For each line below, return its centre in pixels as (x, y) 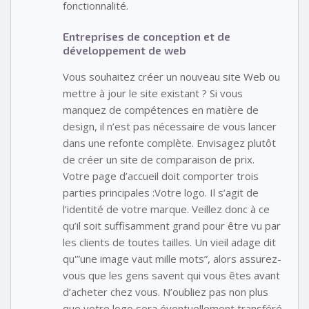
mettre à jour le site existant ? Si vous (153, 93)
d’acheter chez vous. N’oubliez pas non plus (166, 291)
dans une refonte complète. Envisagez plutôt (169, 142)
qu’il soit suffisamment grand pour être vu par (172, 225)
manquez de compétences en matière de (161, 109)
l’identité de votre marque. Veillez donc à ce (166, 209)
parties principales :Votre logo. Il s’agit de (161, 192)
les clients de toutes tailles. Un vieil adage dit (169, 242)
